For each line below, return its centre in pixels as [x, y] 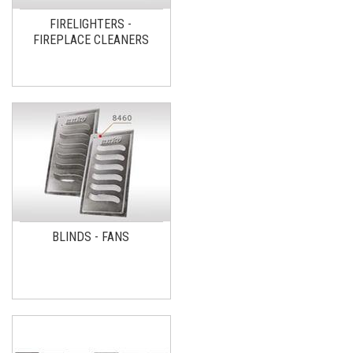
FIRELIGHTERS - [91, 24]
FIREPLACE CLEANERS [91, 39]
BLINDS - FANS [91, 236]
